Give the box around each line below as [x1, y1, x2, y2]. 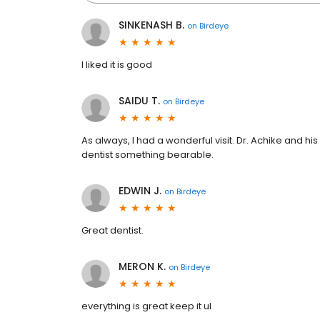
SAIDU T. [119, 94, 160, 108]
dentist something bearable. [81, 148, 214, 161]
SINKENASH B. [119, 18, 184, 32]
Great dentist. [81, 224, 144, 237]
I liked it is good [81, 58, 152, 71]
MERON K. [119, 259, 166, 274]
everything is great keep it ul [81, 299, 211, 313]
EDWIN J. [119, 184, 161, 198]
